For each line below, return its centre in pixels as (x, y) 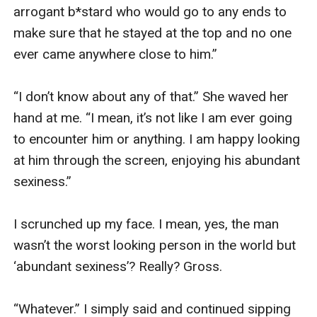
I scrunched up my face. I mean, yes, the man (146, 224)
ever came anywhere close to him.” (116, 54)
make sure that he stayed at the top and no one (153, 33)
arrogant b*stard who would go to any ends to (150, 11)
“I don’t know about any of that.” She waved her (151, 96)
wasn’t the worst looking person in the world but (155, 245)
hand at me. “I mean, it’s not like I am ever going (153, 117)
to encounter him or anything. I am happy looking (157, 139)
